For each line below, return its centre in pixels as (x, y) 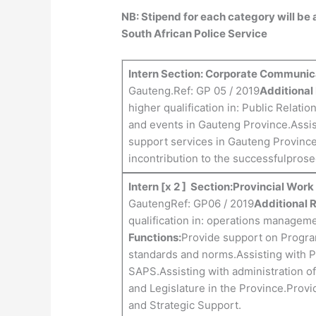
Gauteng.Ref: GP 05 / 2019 (194, 91)
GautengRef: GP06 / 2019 (191, 204)
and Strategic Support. (184, 305)
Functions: (154, 238)
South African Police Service (195, 34)
